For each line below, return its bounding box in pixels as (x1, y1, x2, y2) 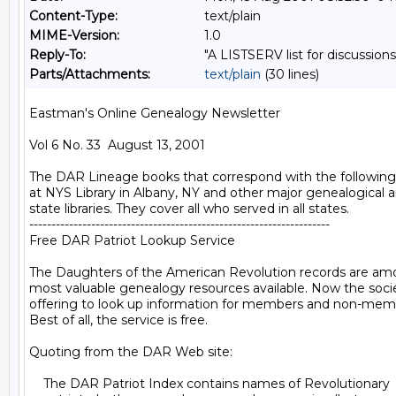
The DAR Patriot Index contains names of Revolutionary (29, 376, 390, 392)
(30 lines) (261, 66, 319, 82)
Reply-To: (29, 47, 86, 63)
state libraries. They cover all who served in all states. (29, 201, 349, 217)
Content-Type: (29, 8, 118, 24)
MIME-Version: (29, 27, 119, 43)
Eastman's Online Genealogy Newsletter (29, 105, 280, 121)
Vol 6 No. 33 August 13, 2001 (29, 137, 205, 153)
